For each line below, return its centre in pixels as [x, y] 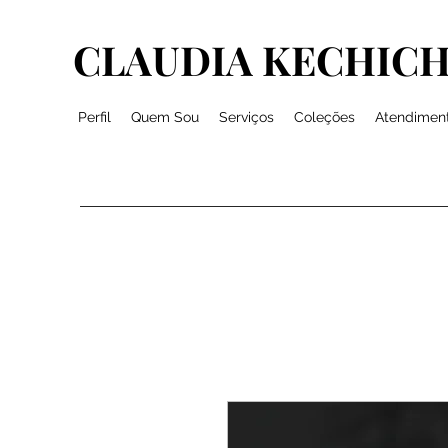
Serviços [246, 117]
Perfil [94, 117]
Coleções [324, 117]
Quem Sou [165, 117]
